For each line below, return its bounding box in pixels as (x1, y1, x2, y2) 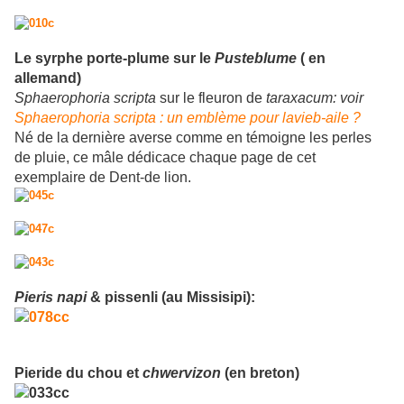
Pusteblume (215, 50, 297, 67)
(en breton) (221, 365, 299, 381)
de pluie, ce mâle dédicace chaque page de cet (14, 150, 316, 166)
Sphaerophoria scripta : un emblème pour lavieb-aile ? (14, 110, 361, 126)
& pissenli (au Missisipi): (87, 289, 255, 306)
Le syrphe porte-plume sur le (14, 50, 215, 67)
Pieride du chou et (14, 365, 142, 381)
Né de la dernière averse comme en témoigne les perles (14, 130, 372, 146)
